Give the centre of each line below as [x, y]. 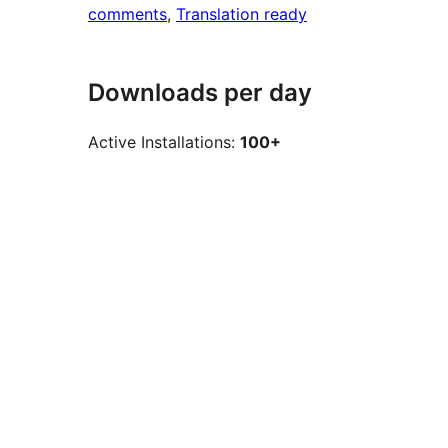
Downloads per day [200, 93]
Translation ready [241, 14]
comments [127, 14]
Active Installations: [164, 142]
